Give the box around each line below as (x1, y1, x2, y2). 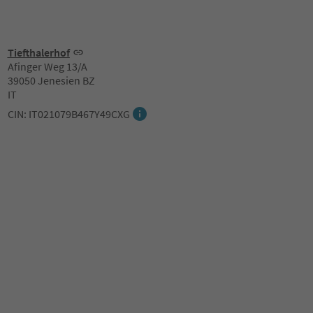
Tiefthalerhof (7, 45, 70, 59)
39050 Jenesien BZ (7, 73, 95, 87)
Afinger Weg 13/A (7, 59, 87, 73)
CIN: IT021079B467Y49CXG (7, 107, 130, 121)
